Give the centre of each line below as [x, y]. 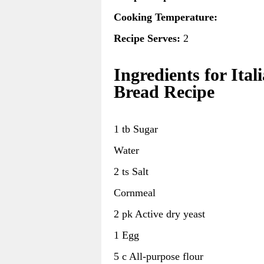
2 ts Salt [131, 171]
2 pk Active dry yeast [159, 214]
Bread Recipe [164, 92]
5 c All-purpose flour [159, 256]
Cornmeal [135, 192]
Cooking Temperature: [166, 17]
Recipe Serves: [147, 39]
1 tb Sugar [136, 129]
